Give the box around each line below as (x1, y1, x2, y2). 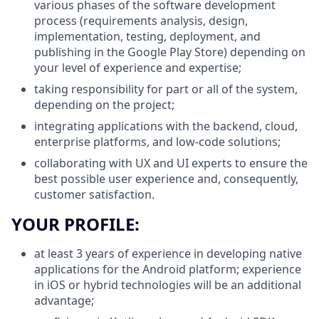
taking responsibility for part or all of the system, (34, 80, 298, 97)
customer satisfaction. (34, 186, 155, 202)
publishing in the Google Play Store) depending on (34, 43, 305, 60)
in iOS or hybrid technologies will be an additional (34, 277, 301, 293)
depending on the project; (34, 96, 174, 113)
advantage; (34, 293, 94, 309)
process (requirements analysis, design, (34, 12, 248, 28)
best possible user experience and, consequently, (34, 170, 298, 187)
